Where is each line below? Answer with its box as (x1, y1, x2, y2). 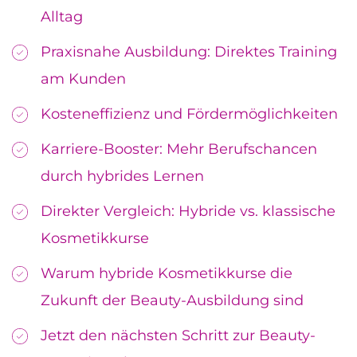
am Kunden (41, 69, 126, 88)
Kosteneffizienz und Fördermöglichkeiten (41, 104, 338, 123)
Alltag (41, 7, 83, 25)
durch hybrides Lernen (41, 167, 204, 185)
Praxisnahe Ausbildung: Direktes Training (41, 42, 337, 61)
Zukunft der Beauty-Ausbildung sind (41, 291, 304, 309)
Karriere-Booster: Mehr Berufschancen (41, 139, 317, 158)
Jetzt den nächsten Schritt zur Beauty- (41, 326, 316, 344)
